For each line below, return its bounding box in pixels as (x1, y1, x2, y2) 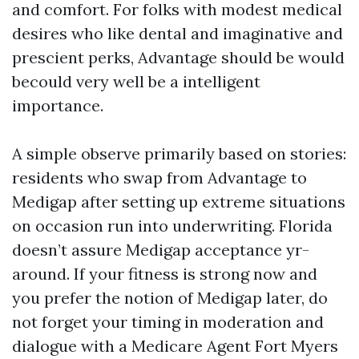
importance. (12, 95, 103, 115)
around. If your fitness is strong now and (12, 264, 317, 284)
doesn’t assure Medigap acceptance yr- (12, 240, 309, 260)
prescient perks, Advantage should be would (12, 47, 345, 67)
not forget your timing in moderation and (12, 312, 324, 332)
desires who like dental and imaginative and (12, 23, 343, 43)
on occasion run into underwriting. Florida (12, 216, 333, 236)
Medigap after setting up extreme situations (12, 192, 345, 212)
